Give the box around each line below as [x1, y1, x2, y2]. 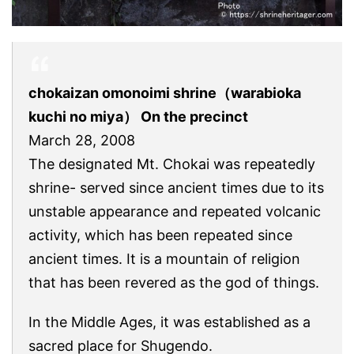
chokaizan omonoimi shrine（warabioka [28, 84, 301, 101]
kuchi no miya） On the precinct [28, 107, 248, 125]
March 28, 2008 [28, 131, 135, 149]
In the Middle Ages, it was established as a [28, 313, 311, 330]
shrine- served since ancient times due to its [28, 179, 324, 196]
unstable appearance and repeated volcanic [28, 202, 321, 220]
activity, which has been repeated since [28, 226, 292, 243]
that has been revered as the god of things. [28, 273, 319, 291]
